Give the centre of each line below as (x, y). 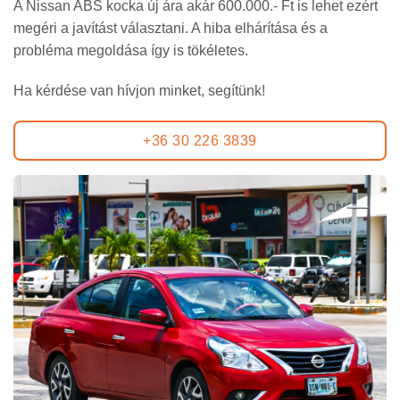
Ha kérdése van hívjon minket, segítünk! (139, 91)
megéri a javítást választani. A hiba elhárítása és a (171, 28)
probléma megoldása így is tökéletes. (131, 50)
